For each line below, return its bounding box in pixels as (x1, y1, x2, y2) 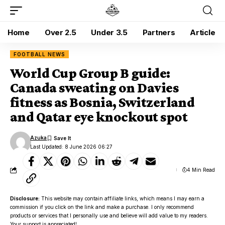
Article (190, 27, 215, 37)
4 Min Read (187, 166, 215, 173)
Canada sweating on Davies (10, 80, 179, 95)
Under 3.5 (91, 27, 128, 37)
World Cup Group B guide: (10, 65, 170, 81)
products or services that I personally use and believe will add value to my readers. (10, 212, 208, 218)
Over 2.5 (44, 27, 76, 37)
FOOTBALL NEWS (14, 51, 65, 57)
